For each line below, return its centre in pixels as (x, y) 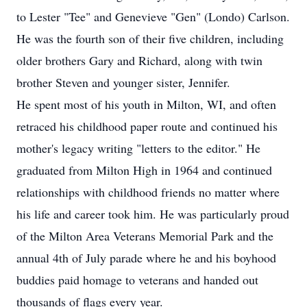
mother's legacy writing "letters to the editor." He (138, 148)
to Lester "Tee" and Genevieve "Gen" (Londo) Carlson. (153, 16)
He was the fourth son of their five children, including (150, 38)
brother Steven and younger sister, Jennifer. (123, 82)
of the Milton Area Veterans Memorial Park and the (145, 236)
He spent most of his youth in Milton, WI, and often (146, 104)
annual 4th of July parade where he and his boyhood (146, 258)
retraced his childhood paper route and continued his (147, 126)
